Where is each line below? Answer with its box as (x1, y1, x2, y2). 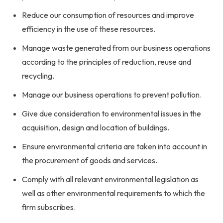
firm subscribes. (22, 202, 76, 212)
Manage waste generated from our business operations (22, 43, 211, 53)
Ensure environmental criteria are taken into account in (22, 141, 207, 151)
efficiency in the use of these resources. (22, 24, 155, 34)
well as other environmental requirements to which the (22, 188, 205, 198)
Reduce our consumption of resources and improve (22, 10, 194, 20)
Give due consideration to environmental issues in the (22, 109, 201, 118)
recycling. (22, 71, 54, 81)
